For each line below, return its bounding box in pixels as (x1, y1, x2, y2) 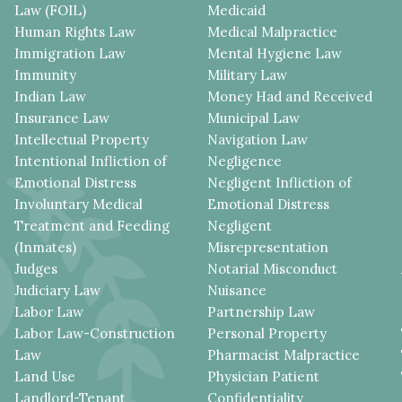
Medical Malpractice (207, 22, 338, 40)
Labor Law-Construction (14, 324, 176, 342)
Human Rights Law (14, 22, 136, 40)
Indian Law (14, 87, 87, 105)
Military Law (207, 66, 288, 83)
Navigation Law (207, 130, 309, 148)
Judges (14, 259, 58, 277)
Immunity (14, 66, 77, 83)
